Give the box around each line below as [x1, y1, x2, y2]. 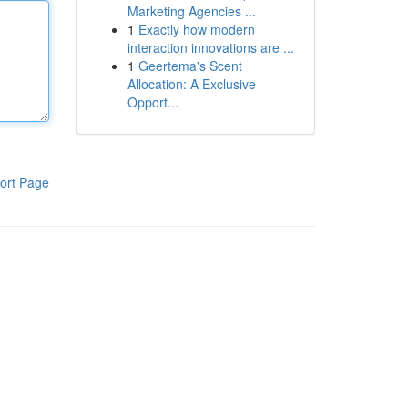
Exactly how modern [138, 20, 255, 38]
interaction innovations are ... [127, 38, 294, 56]
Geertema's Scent [138, 56, 242, 75]
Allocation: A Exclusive [127, 75, 256, 93]
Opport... [127, 93, 178, 111]
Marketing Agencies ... [127, 2, 256, 20]
